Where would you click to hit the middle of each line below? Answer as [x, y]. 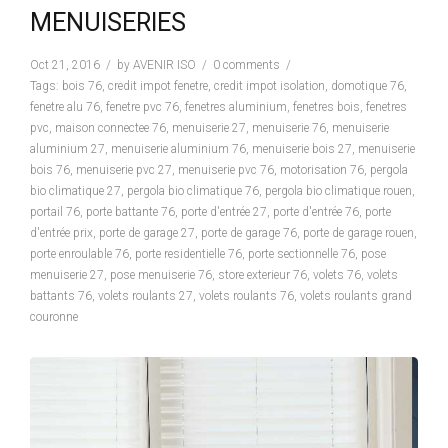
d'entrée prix [61, 233]
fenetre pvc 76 [142, 107]
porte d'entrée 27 [224, 212]
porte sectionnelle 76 [301, 254]
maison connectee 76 [110, 128]
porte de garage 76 [249, 233]
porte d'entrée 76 [316, 212]
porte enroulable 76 [79, 254]
